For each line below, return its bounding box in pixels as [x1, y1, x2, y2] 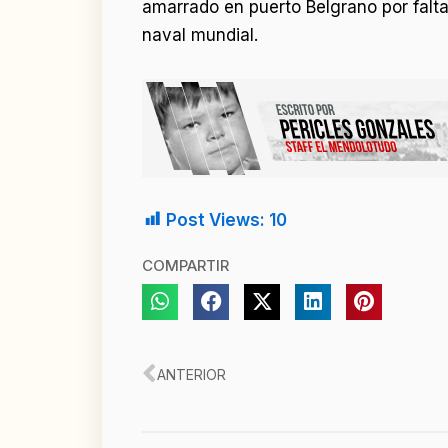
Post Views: [166, 209, 265, 230]
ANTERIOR [157, 365, 226, 383]
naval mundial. [142, 25, 258, 46]
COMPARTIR [142, 255, 229, 275]
